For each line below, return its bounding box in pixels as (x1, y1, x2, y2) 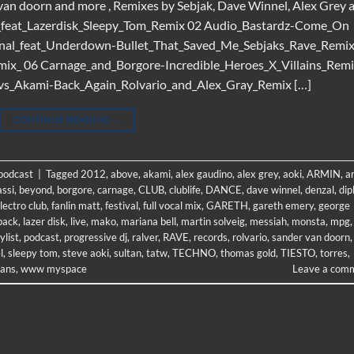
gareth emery (253, 198, 314, 212)
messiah (250, 214, 287, 228)
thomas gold (220, 246, 276, 259)
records (194, 230, 228, 243)
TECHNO (172, 246, 216, 259)
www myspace (21, 262, 87, 275)
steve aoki (62, 246, 109, 259)
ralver (132, 230, 158, 243)
